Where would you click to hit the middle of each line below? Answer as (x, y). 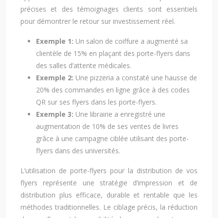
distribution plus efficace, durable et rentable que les (109, 195)
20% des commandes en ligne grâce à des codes (113, 90)
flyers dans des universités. (78, 151)
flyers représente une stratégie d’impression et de (109, 183)
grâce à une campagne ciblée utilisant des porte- (112, 138)
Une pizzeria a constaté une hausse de (136, 78)
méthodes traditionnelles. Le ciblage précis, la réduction (109, 207)
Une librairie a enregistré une (120, 114)
